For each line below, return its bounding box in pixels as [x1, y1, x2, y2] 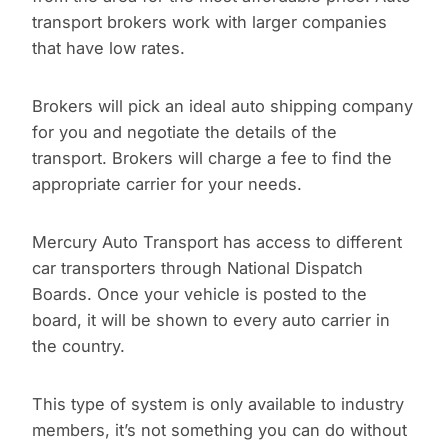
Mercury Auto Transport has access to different [32, 232, 402, 253]
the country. [32, 336, 125, 357]
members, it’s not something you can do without [32, 420, 407, 441]
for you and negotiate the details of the [32, 122, 337, 143]
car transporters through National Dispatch [32, 258, 363, 279]
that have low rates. [32, 38, 185, 59]
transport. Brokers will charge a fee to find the [32, 148, 392, 169]
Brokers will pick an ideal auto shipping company [32, 96, 413, 117]
